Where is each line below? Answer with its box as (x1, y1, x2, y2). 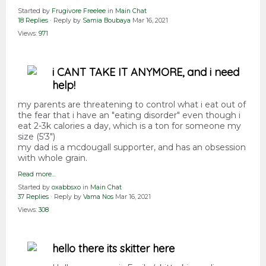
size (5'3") (18, 131, 55, 142)
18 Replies (18, 17, 48, 25)
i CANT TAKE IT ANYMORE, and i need (52, 65, 239, 80)
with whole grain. (18, 153, 87, 164)
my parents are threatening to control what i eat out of (18, 99, 246, 110)
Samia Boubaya (83, 17, 131, 25)
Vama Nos (83, 193, 113, 201)
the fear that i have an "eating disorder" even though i (18, 110, 240, 121)
